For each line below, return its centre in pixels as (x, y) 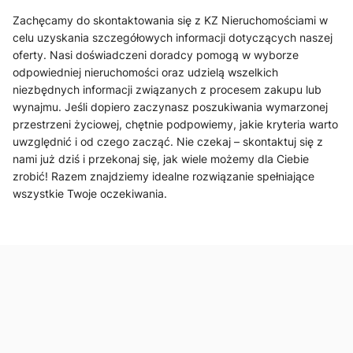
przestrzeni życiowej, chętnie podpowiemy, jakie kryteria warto (175, 124)
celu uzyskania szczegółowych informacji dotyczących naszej (173, 37)
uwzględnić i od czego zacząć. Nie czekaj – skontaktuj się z (168, 141)
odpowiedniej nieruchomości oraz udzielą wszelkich (145, 72)
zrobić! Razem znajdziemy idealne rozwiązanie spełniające (163, 176)
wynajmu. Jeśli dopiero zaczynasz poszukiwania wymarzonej (170, 106)
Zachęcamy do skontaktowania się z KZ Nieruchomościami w (170, 20)
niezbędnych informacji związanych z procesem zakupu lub (167, 89)
